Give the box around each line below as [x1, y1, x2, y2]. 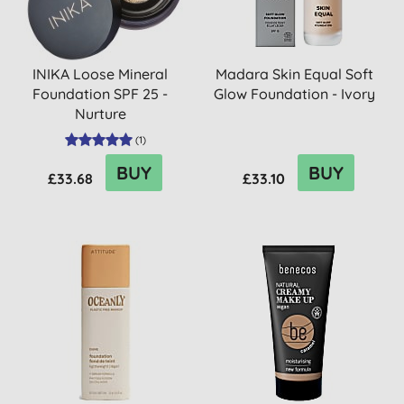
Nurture [74, 105, 126, 123]
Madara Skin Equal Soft [215, 65, 373, 83]
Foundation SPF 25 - [32, 85, 169, 103]
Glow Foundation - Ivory [213, 85, 375, 103]
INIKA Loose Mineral [32, 65, 169, 83]
